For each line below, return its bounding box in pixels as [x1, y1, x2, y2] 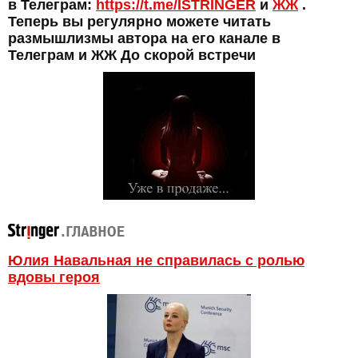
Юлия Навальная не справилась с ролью [8, 253, 304, 269]
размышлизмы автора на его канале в [8, 30, 280, 46]
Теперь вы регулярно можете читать [8, 13, 271, 30]
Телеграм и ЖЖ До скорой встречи [8, 46, 256, 63]
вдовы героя [8, 269, 100, 286]
